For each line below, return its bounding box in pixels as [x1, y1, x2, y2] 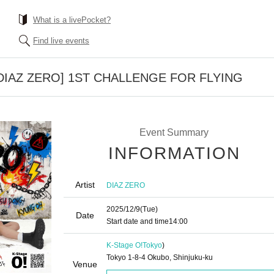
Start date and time [106, 217, 169, 226]
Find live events [33, 36, 89, 45]
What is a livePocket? [33, 15, 111, 24]
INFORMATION [108, 144, 240, 163]
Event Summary [139, 127, 209, 138]
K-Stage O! [106, 241, 143, 250]
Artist [75, 180, 95, 190]
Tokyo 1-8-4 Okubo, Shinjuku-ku [106, 253, 213, 262]
